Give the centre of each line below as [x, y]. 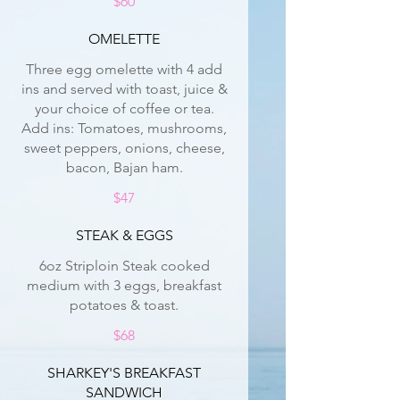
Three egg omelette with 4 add [124, 69]
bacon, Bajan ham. [124, 167]
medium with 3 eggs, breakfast [124, 285]
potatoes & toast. [124, 305]
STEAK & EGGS [124, 235]
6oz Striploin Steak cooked [124, 266]
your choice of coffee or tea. [124, 108]
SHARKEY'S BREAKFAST [124, 373]
